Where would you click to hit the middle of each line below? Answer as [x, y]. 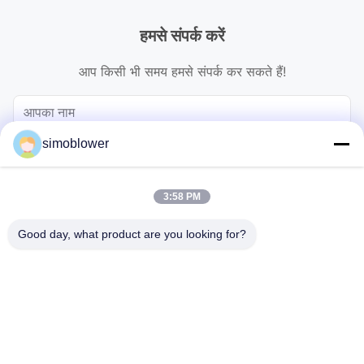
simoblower [76, 143]
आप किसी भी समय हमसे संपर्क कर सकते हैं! [182, 72]
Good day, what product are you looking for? [132, 234]
